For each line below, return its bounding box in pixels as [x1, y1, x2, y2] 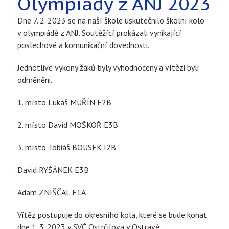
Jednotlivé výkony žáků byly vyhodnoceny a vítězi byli [17, 62, 199, 73]
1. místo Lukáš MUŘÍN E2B [17, 97, 111, 107]
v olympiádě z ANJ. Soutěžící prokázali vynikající [17, 27, 181, 38]
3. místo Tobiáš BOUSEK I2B [17, 142, 116, 152]
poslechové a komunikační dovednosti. [17, 39, 149, 50]
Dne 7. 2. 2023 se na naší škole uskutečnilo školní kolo [17, 15, 204, 26]
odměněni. [17, 74, 52, 85]
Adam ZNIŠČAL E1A [17, 187, 86, 197]
